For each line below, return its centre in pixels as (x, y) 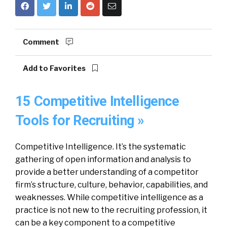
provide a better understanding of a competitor (107, 172)
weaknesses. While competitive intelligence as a (109, 197)
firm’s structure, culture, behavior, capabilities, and (111, 185)
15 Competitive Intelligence (97, 101)
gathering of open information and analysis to (103, 159)
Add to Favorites (55, 68)
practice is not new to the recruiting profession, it (111, 210)
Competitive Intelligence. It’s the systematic (101, 147)
